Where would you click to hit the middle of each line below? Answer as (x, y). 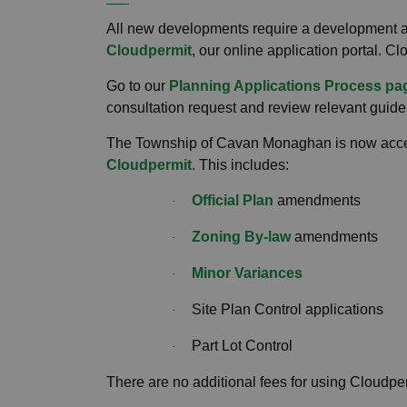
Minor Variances (247, 273)
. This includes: (240, 164)
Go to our (138, 85)
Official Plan (233, 200)
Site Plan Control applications (288, 309)
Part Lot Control (242, 345)
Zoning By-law (241, 236)
